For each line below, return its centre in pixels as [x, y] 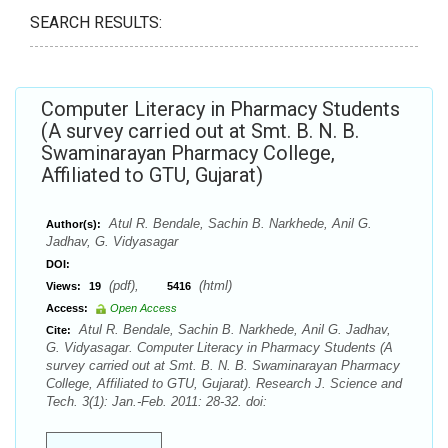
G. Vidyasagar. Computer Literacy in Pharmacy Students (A [219, 347]
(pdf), [136, 285]
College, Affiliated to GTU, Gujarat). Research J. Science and [224, 383]
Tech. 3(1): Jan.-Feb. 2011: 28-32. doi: [156, 401]
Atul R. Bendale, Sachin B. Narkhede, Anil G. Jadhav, [233, 329]
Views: [63, 286]
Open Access [143, 308]
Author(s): [73, 224]
